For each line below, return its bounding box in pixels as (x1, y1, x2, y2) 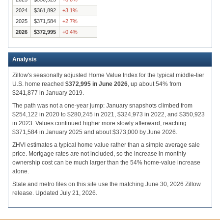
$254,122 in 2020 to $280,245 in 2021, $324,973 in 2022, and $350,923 (12, 111, 205, 118)
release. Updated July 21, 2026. (12, 190, 97, 197)
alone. (12, 168, 29, 175)
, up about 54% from (128, 81, 181, 88)
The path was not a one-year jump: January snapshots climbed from (12, 102, 192, 110)
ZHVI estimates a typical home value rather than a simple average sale (12, 141, 200, 149)
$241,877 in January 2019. (12, 89, 84, 97)
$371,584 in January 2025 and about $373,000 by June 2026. (12, 129, 177, 136)
